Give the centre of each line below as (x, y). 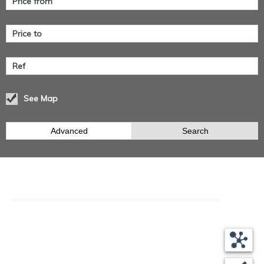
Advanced (69, 131)
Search (195, 131)
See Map (41, 98)
